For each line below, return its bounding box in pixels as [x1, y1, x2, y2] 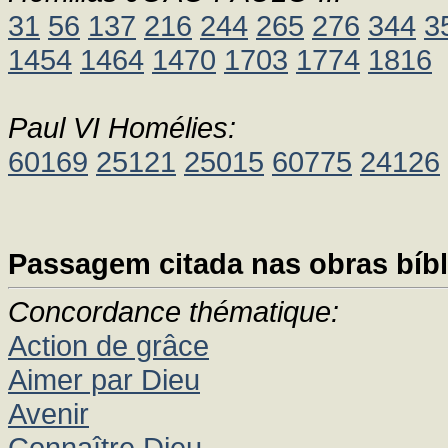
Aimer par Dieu [8, 363, 200, 396]
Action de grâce [8, 329, 209, 362]
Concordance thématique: [8, 295, 339, 328]
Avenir [8, 397, 89, 430]
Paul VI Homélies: [8, 111, 236, 144]
